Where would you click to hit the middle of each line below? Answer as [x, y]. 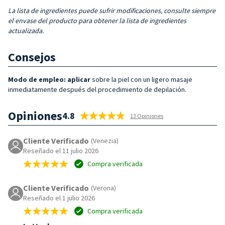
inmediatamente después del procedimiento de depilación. [97, 89]
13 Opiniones [147, 116]
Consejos [32, 57]
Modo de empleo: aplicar [50, 79]
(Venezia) [105, 140]
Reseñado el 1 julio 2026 [59, 198]
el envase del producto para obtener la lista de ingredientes [97, 20]
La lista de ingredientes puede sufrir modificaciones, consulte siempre [112, 10]
